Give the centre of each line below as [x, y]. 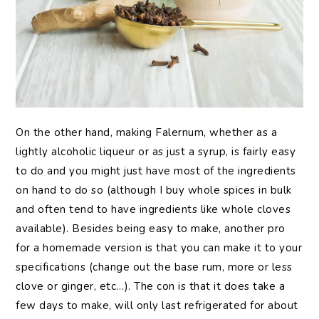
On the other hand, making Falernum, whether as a [147, 133]
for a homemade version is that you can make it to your [159, 248]
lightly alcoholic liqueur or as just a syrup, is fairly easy [156, 152]
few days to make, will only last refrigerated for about [157, 306]
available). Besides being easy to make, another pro [151, 229]
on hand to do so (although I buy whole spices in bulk [154, 190]
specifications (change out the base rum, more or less [154, 267]
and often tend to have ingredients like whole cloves [153, 210]
